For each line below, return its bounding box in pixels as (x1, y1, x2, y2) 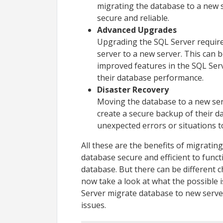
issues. (81, 199, 108, 211)
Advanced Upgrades (97, 24, 177, 35)
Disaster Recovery (97, 84, 169, 95)
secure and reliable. (97, 12, 171, 23)
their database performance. (97, 72, 206, 83)
